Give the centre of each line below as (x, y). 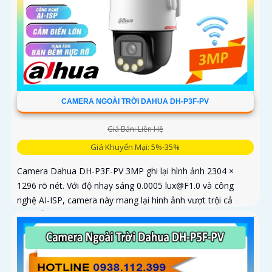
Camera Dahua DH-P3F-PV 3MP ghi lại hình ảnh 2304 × (125, 171)
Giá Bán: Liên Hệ (135, 129)
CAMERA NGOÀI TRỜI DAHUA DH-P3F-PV (135, 101)
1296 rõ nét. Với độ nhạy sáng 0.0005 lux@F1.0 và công (125, 185)
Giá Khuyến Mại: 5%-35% (135, 147)
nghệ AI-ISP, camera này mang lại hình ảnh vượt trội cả (125, 200)
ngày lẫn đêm (44, 214)
